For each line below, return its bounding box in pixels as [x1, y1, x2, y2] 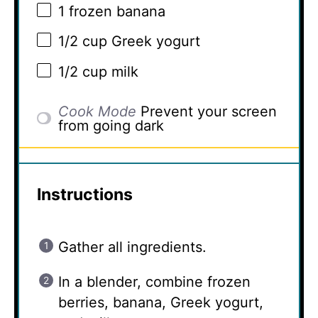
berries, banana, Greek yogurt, [58, 293, 263, 311]
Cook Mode [58, 102, 137, 120]
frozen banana [65, 2, 165, 20]
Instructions [37, 184, 133, 204]
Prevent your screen [141, 102, 278, 120]
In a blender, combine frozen [58, 273, 251, 290]
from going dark [58, 116, 165, 134]
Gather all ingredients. [58, 238, 207, 256]
